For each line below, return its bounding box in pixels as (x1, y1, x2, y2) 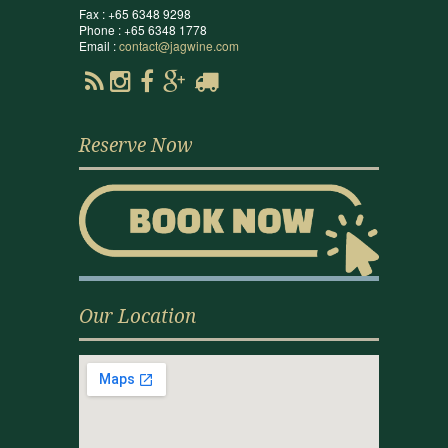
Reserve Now (78, 133, 193, 157)
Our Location (78, 304, 196, 328)
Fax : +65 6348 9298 (78, 4, 191, 22)
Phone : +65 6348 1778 (78, 20, 207, 38)
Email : (78, 36, 119, 54)
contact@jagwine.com (118, 36, 239, 54)
